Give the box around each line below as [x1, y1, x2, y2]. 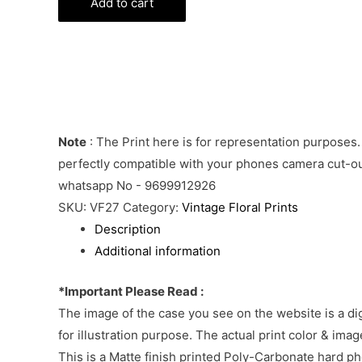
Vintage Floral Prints [182, 200, 298, 216]
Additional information [95, 243, 221, 259]
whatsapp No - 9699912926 [58, 178, 216, 194]
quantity [57, 38, 103, 54]
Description [95, 221, 161, 238]
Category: [123, 200, 182, 216]
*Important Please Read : [58, 283, 204, 299]
